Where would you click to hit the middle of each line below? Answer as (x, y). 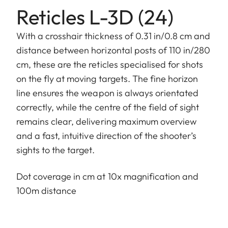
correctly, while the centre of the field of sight (108, 107)
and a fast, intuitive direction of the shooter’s (107, 136)
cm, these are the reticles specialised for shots (110, 65)
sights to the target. (55, 150)
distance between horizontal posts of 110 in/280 (113, 50)
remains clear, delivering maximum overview (107, 122)
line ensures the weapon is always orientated (108, 93)
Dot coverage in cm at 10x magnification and (108, 177)
